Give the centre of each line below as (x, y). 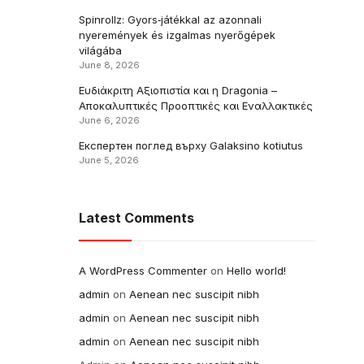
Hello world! (256, 271)
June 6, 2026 (109, 120)
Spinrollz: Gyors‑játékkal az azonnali (170, 19)
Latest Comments (136, 218)
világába (100, 50)
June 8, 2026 (109, 65)
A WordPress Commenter (143, 271)
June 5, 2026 (109, 160)
